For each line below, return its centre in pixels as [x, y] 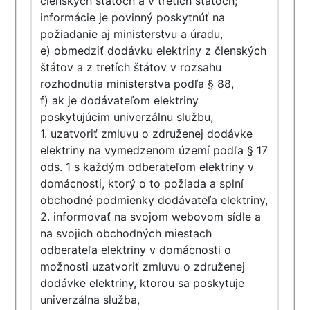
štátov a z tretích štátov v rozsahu [131, 67]
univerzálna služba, [90, 300]
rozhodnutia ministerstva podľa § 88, [137, 84]
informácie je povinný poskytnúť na [133, 17]
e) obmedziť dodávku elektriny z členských [154, 51]
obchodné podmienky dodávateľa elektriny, [154, 200]
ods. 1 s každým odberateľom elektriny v [147, 167]
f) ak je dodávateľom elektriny [120, 100]
